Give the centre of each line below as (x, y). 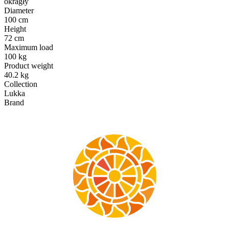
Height (15, 29)
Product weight (29, 65)
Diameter (19, 10)
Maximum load (29, 47)
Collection (21, 84)
